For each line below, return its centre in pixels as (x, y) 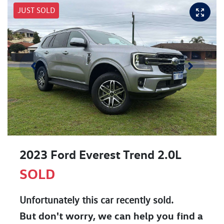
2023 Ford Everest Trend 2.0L (100, 155)
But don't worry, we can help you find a (111, 216)
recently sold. (143, 200)
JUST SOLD (36, 10)
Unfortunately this (60, 200)
